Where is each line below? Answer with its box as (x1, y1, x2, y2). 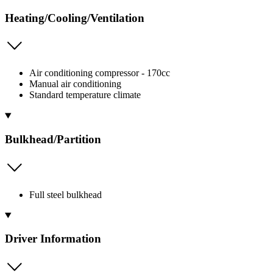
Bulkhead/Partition (5, 133, 101, 146)
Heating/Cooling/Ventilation (5, 11, 144, 24)
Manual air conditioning (29, 79, 121, 90)
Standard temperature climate (29, 90, 141, 101)
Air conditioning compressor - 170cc (29, 68, 170, 79)
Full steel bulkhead (29, 189, 102, 200)
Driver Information (5, 232, 101, 246)
